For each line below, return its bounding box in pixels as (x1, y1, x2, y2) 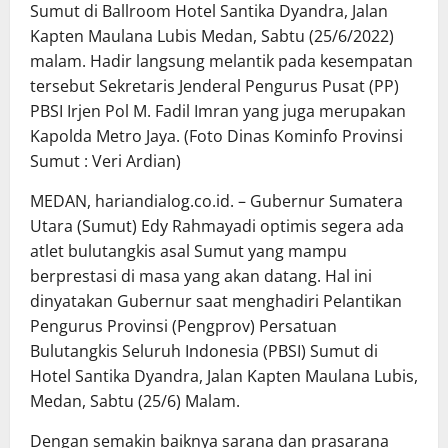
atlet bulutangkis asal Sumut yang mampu (30, 240, 347, 263)
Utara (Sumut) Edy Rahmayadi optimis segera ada (30, 215, 404, 238)
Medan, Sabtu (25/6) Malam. (30, 390, 240, 413)
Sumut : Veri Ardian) (30, 150, 181, 173)
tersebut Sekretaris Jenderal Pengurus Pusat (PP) (30, 75, 399, 98)
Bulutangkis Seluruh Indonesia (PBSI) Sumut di (30, 340, 378, 363)
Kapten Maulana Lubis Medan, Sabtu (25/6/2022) (30, 25, 394, 48)
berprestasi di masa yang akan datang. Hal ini (30, 265, 372, 288)
